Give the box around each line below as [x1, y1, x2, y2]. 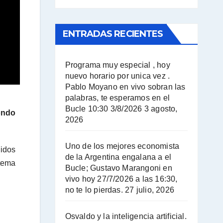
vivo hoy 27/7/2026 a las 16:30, [65, 174, 178, 183]
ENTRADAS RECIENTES [62, 28, 163, 39]
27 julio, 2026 [125, 185, 174, 194]
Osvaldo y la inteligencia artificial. [65, 212, 187, 221]
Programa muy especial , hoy [65, 60, 170, 69]
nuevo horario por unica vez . [65, 71, 170, 80]
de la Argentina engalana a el [65, 152, 172, 161]
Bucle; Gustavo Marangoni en [65, 163, 172, 172]
